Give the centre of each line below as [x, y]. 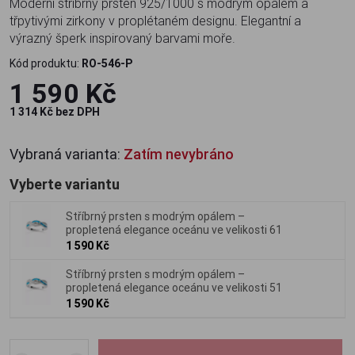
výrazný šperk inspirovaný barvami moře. [122, 38]
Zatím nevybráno [179, 154]
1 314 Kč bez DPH [55, 112]
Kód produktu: [46, 63]
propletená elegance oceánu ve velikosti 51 [174, 288]
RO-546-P [107, 63]
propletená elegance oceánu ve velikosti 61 [174, 230]
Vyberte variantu [65, 184]
